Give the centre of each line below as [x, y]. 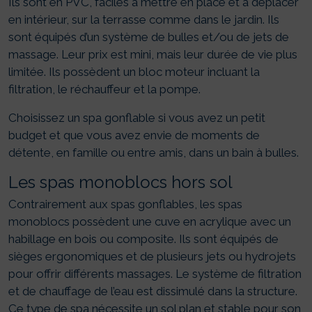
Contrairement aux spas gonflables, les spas [125, 204]
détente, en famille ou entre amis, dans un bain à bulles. [154, 153]
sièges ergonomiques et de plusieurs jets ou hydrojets [152, 257]
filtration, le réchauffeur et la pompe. [104, 89]
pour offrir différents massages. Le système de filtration [155, 274]
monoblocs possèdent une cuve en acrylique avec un [150, 222]
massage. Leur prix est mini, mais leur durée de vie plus [153, 55]
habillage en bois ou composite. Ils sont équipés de [143, 239]
